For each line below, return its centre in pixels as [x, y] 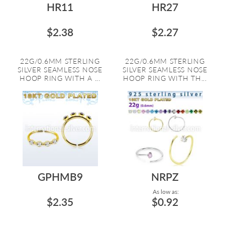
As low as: [165, 192]
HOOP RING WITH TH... [165, 78]
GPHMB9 [60, 177]
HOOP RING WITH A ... [60, 78]
